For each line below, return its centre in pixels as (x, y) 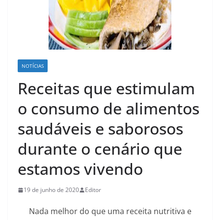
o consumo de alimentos (109, 108)
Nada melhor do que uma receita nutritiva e (110, 211)
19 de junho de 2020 (51, 190)
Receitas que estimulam (106, 88)
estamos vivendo (80, 169)
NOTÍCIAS (33, 66)
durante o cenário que (100, 149)
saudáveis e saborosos (100, 128)
